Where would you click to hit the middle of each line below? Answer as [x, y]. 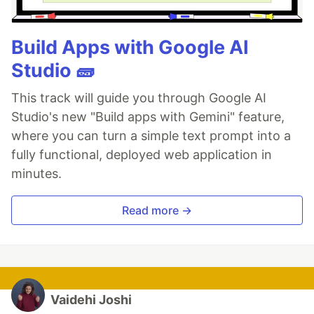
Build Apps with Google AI [130, 48]
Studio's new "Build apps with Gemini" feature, [148, 117]
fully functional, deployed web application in [142, 155]
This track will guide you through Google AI [139, 98]
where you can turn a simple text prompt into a [151, 136]
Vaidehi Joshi [91, 300]
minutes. [36, 174]
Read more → [157, 211]
